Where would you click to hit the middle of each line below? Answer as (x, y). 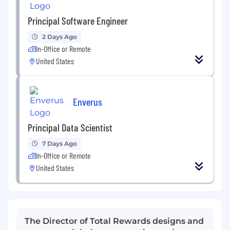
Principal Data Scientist (70, 127)
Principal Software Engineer (78, 20)
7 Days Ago (60, 143)
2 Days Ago (60, 36)
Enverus (88, 102)
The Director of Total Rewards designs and (114, 221)
